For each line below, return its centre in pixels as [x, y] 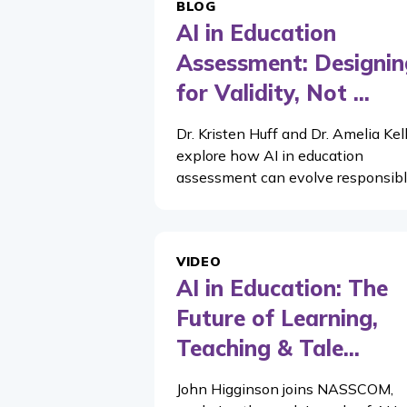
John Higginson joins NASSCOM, [285, 389]
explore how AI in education [270, 155]
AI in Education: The [282, 288]
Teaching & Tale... [268, 348]
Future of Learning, [277, 318]
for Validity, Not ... [273, 93]
